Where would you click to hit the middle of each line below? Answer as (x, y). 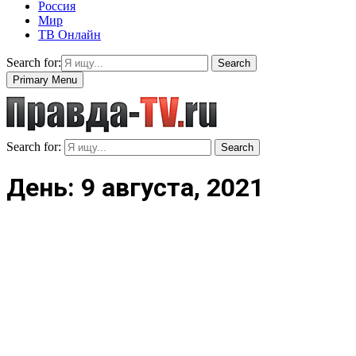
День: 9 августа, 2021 (135, 188)
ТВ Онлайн (70, 34)
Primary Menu (45, 79)
